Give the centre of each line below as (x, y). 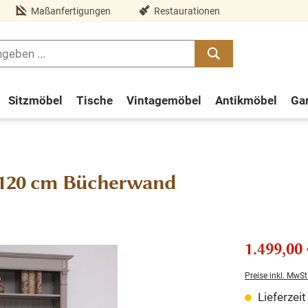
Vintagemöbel (164, 100)
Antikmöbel (246, 100)
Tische (94, 100)
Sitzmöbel (35, 100)
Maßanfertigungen (71, 11)
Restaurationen (187, 11)
